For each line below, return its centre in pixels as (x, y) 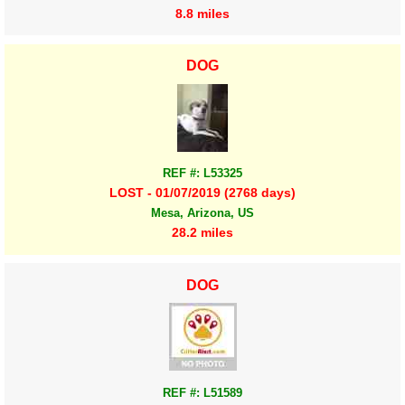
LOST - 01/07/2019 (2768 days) (202, 193)
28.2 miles (202, 233)
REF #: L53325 (202, 174)
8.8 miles (202, 13)
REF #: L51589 (202, 392)
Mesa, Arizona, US (202, 213)
